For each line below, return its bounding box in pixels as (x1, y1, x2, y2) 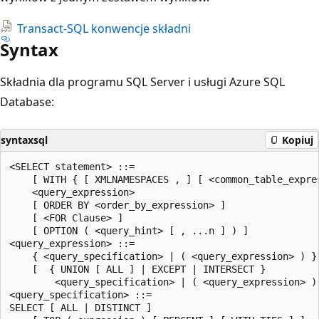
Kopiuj (282, 133, 313, 147)
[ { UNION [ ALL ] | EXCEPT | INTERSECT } (9, 263, 266, 275)
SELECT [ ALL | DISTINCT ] (9, 301, 152, 313)
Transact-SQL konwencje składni (17, 20, 191, 36)
